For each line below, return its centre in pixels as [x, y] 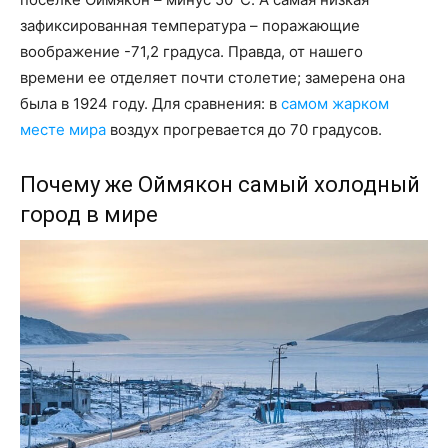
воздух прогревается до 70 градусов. [244, 129]
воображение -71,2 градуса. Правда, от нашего [191, 51]
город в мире [89, 214]
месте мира [63, 129]
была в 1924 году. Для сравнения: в [150, 103]
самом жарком [335, 103]
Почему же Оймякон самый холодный [220, 184]
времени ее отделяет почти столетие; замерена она [212, 77]
